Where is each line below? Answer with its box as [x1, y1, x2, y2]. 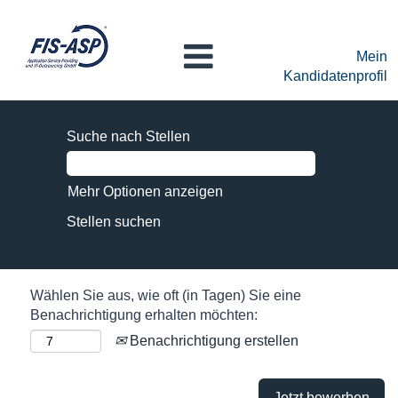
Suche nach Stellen [67, 129, 190, 144]
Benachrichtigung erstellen [126, 333, 298, 348]
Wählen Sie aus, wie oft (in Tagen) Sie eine [30, 288, 301, 303]
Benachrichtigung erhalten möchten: [30, 307, 258, 322]
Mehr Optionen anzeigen [68, 184, 223, 199]
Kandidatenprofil [283, 68, 387, 84]
